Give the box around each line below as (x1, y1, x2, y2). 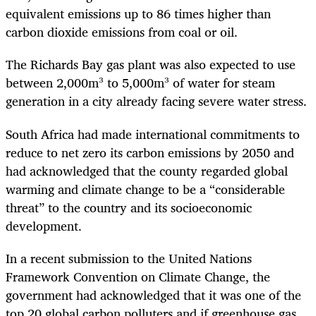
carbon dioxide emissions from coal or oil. (6, 21, 238, 43)
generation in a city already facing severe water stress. (6, 90, 307, 112)
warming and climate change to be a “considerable (6, 178, 285, 200)
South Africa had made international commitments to (6, 123, 300, 145)
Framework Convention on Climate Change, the (6, 265, 270, 287)
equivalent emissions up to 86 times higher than (6, 3, 271, 25)
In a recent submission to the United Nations (6, 247, 252, 269)
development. (6, 214, 82, 236)
